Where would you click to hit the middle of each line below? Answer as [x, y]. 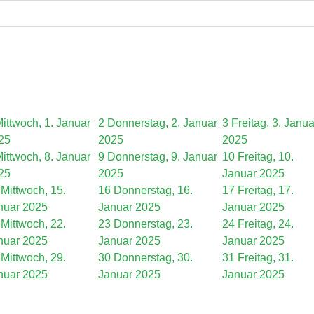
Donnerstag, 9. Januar [162, 157]
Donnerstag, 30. [153, 258]
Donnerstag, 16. [153, 190]
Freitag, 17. [266, 190]
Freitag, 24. [266, 224]
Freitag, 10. [266, 157]
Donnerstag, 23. [153, 224]
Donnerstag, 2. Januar [162, 123]
